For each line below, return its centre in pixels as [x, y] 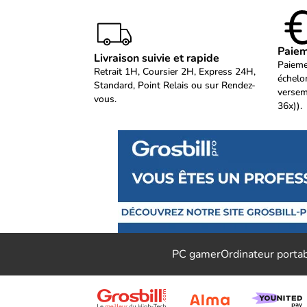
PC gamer [196, 254]
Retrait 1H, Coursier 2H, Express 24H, [175, 72]
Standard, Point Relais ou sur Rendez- [175, 85]
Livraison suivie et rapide [157, 58]
